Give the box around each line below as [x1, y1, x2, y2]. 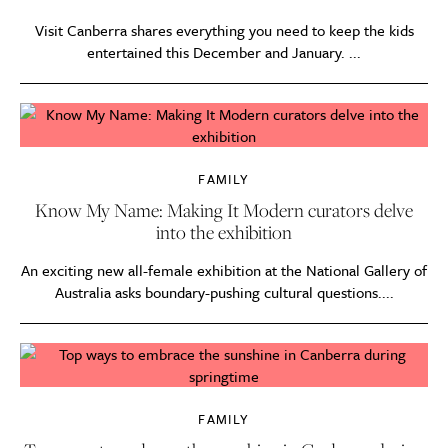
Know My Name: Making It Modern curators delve [35, 197, 413, 224]
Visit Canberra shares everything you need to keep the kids [34, 19, 414, 42]
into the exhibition [156, 219, 292, 246]
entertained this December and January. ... [87, 41, 361, 64]
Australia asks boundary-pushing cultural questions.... [54, 281, 394, 304]
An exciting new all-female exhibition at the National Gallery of [21, 259, 427, 282]
